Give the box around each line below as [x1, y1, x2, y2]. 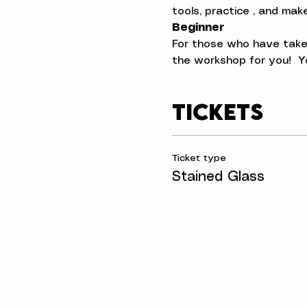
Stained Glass [171, 171, 265, 184]
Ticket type [171, 153, 226, 163]
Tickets [171, 98, 263, 125]
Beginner [171, 23, 225, 33]
